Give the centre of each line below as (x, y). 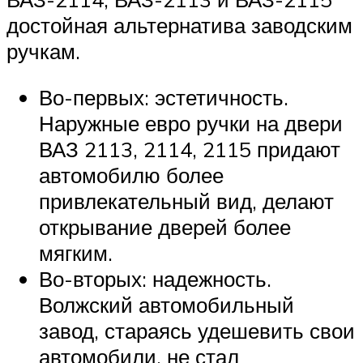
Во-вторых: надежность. (155, 279)
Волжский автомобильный (167, 305)
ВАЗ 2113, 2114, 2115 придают (190, 149)
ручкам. (43, 51)
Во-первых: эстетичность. (164, 98)
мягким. (76, 253)
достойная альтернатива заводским (179, 25)
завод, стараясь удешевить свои (197, 331)
